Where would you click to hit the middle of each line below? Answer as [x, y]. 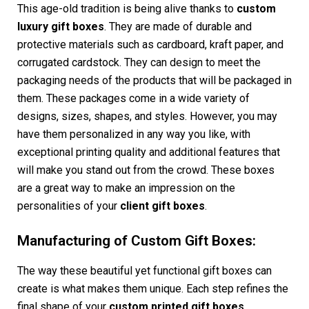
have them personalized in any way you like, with [134, 134]
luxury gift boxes [61, 27]
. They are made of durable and [178, 27]
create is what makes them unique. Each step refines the [153, 289]
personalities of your [69, 206]
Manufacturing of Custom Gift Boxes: [137, 241]
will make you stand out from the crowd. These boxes [146, 170]
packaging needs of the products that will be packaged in [154, 81]
